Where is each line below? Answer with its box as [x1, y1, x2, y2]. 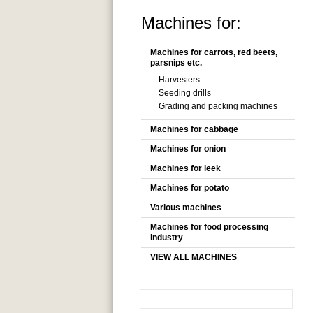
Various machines [150, 203, 221, 212]
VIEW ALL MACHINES [150, 252, 237, 262]
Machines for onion [150, 144, 226, 154]
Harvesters [159, 75, 200, 85]
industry [150, 233, 183, 242]
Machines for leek [150, 163, 221, 173]
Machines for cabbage [150, 124, 238, 134]
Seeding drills [159, 88, 211, 98]
